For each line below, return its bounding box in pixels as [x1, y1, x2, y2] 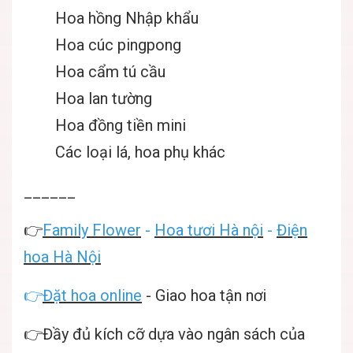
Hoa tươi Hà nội [154, 221, 263, 240]
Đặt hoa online [43, 286, 142, 306]
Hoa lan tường [55, 89, 152, 109]
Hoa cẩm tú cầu [55, 62, 165, 82]
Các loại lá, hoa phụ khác [55, 143, 225, 162]
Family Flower [43, 221, 141, 240]
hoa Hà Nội [24, 247, 101, 267]
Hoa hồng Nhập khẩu [55, 9, 199, 28]
